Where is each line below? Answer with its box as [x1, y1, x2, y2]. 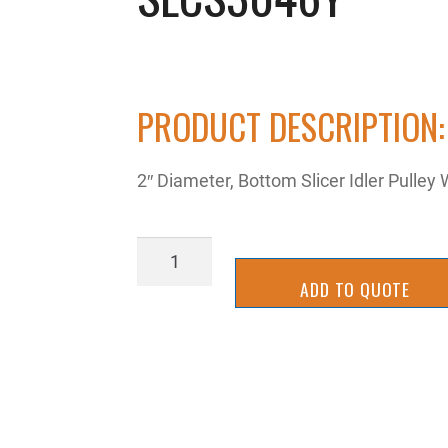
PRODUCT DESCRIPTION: [137, 100, 446, 153]
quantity [136, 265, 202, 290]
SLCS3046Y [136, 237, 232, 262]
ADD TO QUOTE [300, 275, 410, 302]
